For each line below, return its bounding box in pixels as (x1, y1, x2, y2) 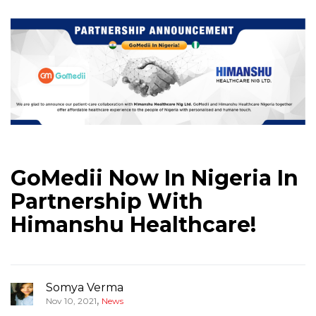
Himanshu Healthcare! (11, 212, 256, 238)
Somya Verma (46, 281, 123, 295)
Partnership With (11, 188, 203, 215)
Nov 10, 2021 (46, 296, 97, 307)
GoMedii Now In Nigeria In (11, 165, 298, 192)
